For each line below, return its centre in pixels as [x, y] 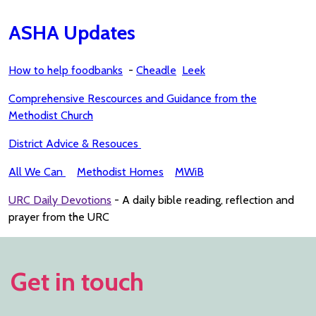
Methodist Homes [120, 172]
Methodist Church [51, 116]
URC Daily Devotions [60, 200]
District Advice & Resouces [75, 144]
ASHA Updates [72, 33]
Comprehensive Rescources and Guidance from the [133, 99]
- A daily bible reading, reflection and [203, 200]
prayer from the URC [59, 217]
